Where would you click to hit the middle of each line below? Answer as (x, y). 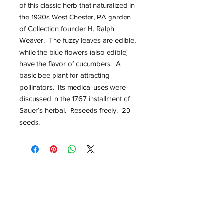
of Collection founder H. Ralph (67, 28)
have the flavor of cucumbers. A (70, 63)
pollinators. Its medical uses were (73, 87)
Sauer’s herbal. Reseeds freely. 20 (75, 110)
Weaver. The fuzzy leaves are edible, (78, 40)
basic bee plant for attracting (64, 75)
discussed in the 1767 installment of (75, 98)
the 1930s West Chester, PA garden (75, 17)
